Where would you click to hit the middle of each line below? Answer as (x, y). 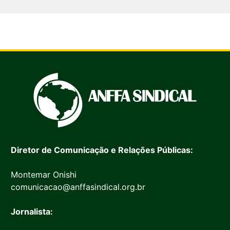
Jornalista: (32, 212)
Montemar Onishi (43, 175)
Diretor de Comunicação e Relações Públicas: (102, 150)
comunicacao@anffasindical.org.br (78, 187)
